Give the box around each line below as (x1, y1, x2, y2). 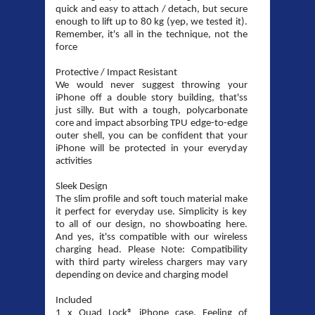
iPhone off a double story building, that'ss (56, 93, 247, 104)
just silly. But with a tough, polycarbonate (56, 105, 247, 117)
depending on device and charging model (56, 270, 228, 281)
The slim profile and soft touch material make (56, 194, 247, 205)
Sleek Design (56, 181, 108, 193)
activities (56, 156, 92, 167)
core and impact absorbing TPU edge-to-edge (56, 118, 247, 129)
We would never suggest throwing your (56, 80, 247, 91)
